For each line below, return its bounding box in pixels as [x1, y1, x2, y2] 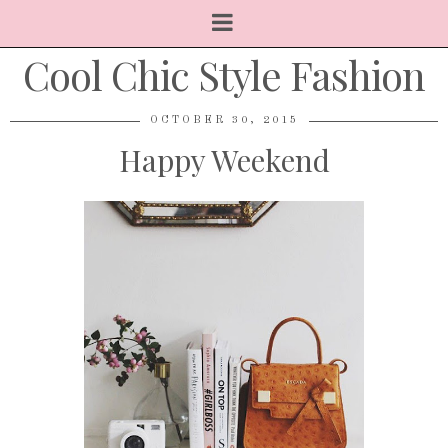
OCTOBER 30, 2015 [149, 115, 299, 126]
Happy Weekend [118, 140, 330, 180]
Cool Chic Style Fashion [23, 48, 425, 101]
